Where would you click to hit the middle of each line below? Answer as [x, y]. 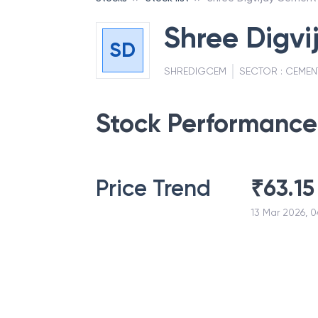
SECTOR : [262, 71]
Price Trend [153, 188]
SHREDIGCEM [195, 71]
